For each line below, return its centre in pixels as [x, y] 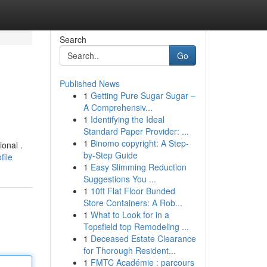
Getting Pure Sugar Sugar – [143, 95]
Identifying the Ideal [127, 119]
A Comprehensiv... [118, 107]
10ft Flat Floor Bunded [133, 191]
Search [73, 39]
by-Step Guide [110, 155]
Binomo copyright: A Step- [139, 143]
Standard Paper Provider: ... [136, 131]
